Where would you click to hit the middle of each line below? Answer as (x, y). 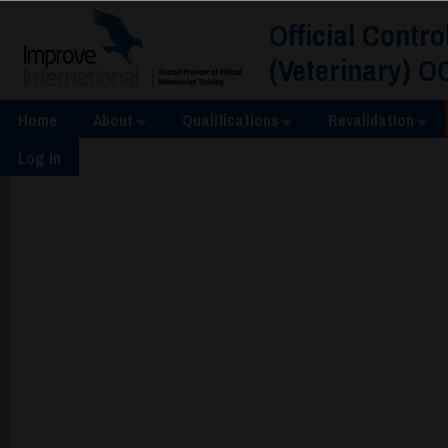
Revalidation (371, 120)
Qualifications (230, 120)
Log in (39, 158)
